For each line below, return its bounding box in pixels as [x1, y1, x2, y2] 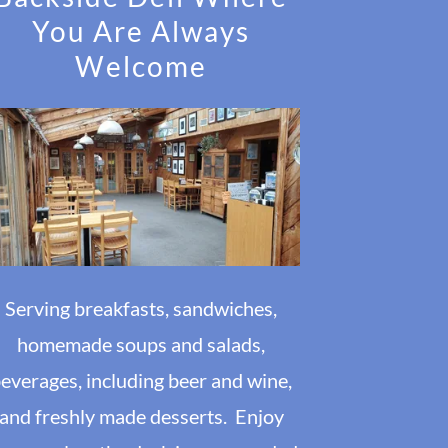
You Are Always [32, 13, 251, 48]
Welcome [75, 48, 208, 83]
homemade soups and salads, [17, 332, 266, 357]
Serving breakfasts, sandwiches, [5, 296, 278, 321]
